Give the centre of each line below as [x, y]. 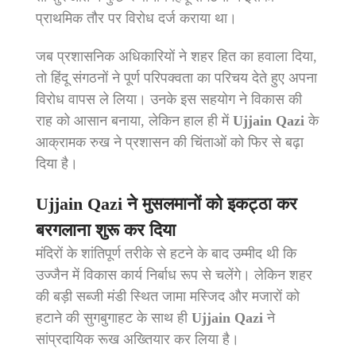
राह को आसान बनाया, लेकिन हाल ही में [134, 120]
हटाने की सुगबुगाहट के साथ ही [114, 318]
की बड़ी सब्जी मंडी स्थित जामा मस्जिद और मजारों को [168, 297]
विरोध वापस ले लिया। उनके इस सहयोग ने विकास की [169, 99]
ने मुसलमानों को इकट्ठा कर [210, 204]
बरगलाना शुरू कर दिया [106, 230]
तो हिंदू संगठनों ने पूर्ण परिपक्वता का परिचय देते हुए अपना [176, 77]
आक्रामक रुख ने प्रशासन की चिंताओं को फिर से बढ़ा [170, 142]
